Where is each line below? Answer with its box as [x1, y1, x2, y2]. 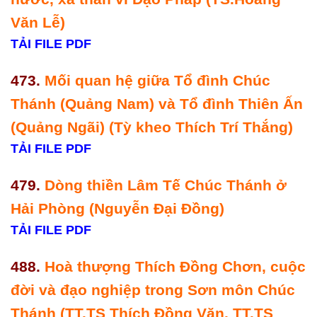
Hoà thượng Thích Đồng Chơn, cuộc [45, 258, 306, 275]
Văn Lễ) [11, 14, 65, 31]
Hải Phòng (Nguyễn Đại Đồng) [11, 200, 229, 217]
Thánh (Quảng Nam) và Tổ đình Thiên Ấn [11, 96, 303, 113]
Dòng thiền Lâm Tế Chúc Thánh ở [45, 176, 287, 193]
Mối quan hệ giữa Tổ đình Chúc [45, 72, 270, 89]
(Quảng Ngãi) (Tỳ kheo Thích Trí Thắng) [11, 119, 297, 136]
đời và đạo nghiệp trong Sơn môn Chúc [11, 281, 295, 298]
